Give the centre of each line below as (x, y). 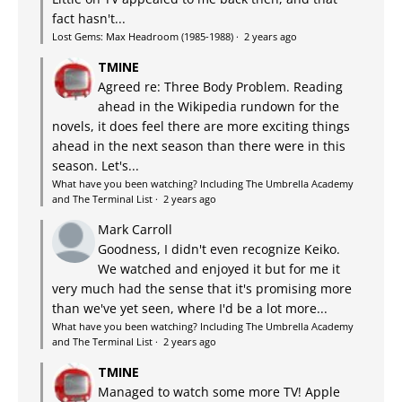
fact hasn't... (89, 19)
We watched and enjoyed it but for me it (219, 269)
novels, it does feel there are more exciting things (201, 127)
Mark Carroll (135, 230)
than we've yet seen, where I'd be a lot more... (190, 309)
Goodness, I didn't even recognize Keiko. (219, 249)
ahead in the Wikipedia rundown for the (218, 107)
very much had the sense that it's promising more (202, 289)
